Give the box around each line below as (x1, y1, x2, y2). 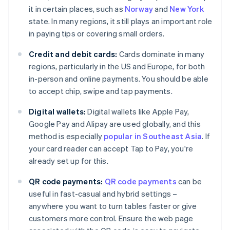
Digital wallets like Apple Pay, (86, 106, 189, 117)
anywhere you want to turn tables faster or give (29, 201, 197, 212)
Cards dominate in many (117, 49, 205, 60)
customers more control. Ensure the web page (29, 213, 194, 224)
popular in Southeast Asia (104, 131, 202, 142)
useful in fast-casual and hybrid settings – (29, 188, 178, 199)
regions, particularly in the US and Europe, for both (29, 61, 205, 72)
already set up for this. (29, 156, 108, 166)
